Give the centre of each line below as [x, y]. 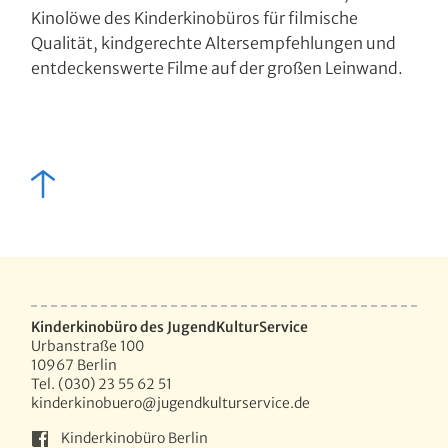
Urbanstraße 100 [88, 346]
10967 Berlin [74, 365]
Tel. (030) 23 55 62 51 [102, 384]
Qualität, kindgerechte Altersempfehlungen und [214, 43]
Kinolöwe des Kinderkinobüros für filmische [195, 18]
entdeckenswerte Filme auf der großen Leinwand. [217, 68]
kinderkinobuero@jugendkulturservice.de [171, 403]
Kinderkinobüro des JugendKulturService [170, 327]
